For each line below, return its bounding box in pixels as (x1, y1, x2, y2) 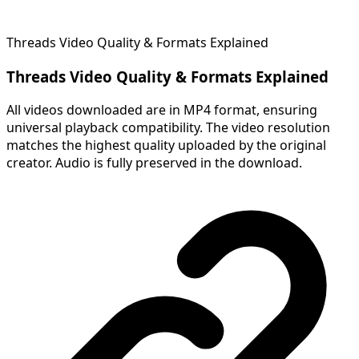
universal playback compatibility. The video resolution (6, 119, 330, 137)
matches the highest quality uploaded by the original (6, 136, 326, 155)
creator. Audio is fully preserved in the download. (6, 154, 302, 172)
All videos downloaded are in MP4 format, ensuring (6, 101, 317, 119)
